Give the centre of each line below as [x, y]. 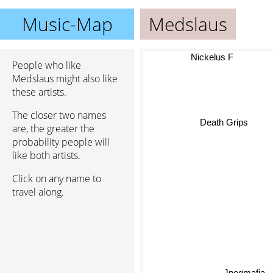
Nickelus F [212, 57]
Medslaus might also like [65, 79]
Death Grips [225, 121]
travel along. [38, 192]
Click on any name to [57, 179]
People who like [47, 65]
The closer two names [59, 115]
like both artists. [46, 155]
